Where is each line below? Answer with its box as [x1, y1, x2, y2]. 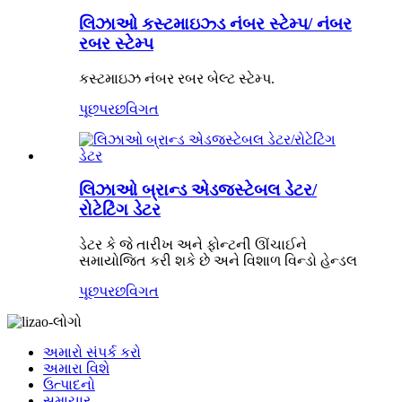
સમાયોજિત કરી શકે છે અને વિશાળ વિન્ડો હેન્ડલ [79, 253, 357, 269]
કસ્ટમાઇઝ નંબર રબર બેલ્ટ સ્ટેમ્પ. [79, 70, 275, 86]
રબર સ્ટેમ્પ [79, 34, 153, 54]
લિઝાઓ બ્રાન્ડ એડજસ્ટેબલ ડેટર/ [79, 180, 317, 200]
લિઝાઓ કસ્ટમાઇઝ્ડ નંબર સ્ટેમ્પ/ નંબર [79, 14, 352, 34]
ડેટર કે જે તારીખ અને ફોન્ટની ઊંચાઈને [79, 237, 307, 253]
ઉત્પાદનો [43, 377, 95, 393]
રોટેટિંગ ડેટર [79, 200, 161, 220]
